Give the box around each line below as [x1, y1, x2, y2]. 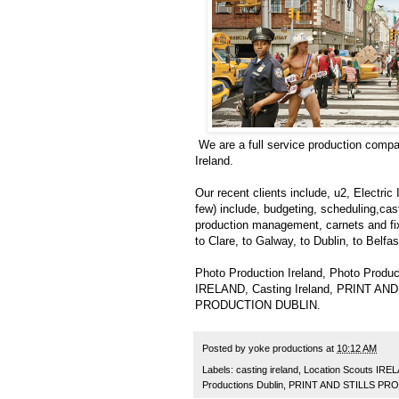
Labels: [202, 364, 236, 376]
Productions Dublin [202, 379, 283, 391]
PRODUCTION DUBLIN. [195, 297, 324, 312]
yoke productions [248, 342, 323, 354]
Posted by [202, 342, 248, 354]
